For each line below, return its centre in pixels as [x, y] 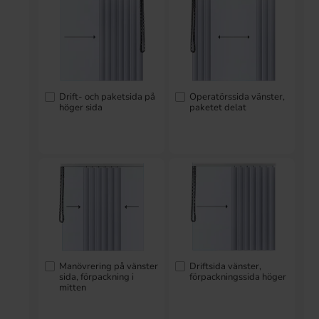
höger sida [81, 107]
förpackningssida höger [238, 277]
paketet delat [218, 107]
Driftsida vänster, [225, 266]
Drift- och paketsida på [107, 96]
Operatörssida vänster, [237, 96]
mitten [73, 287]
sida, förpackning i [96, 277]
